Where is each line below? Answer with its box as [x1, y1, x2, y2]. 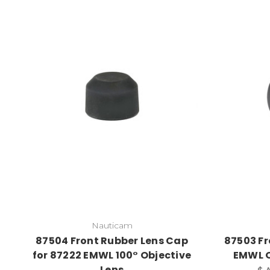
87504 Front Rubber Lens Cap [36, 234, 188, 248]
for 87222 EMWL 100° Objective [32, 248, 192, 263]
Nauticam [91, 220, 133, 231]
